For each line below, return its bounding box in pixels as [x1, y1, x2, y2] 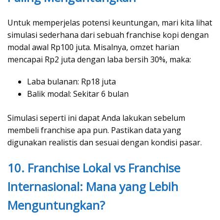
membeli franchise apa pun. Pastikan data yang [7, 124, 181, 136]
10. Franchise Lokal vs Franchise [7, 159, 180, 176]
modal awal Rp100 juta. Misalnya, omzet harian [7, 41, 179, 53]
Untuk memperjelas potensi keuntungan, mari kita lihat [7, 17, 212, 28]
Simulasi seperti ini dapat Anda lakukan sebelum [7, 112, 185, 123]
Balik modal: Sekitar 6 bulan [27, 88, 129, 99]
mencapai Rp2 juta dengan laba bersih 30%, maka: [7, 54, 191, 65]
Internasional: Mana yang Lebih [7, 178, 178, 194]
